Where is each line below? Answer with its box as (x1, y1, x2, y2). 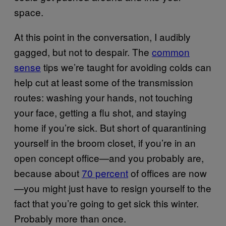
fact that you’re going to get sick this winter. (14, 196, 199, 210)
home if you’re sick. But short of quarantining (14, 120, 206, 134)
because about (14, 165, 82, 180)
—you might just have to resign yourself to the (14, 181, 211, 195)
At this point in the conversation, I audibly (14, 29, 191, 43)
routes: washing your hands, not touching (14, 90, 193, 104)
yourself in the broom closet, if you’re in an (14, 135, 196, 149)
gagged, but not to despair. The (14, 44, 152, 59)
